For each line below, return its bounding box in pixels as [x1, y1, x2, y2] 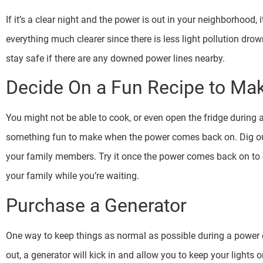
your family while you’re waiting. [6, 170, 141, 182]
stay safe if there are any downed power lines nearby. [6, 52, 227, 64]
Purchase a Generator [6, 194, 187, 217]
